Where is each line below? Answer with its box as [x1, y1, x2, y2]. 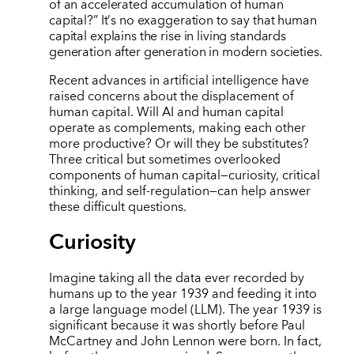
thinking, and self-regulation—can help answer [48, 180, 311, 203]
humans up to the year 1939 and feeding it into [48, 283, 317, 306]
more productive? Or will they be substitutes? [48, 133, 309, 156]
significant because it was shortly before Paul [48, 314, 305, 337]
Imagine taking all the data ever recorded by [48, 267, 304, 290]
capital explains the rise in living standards [48, 25, 286, 47]
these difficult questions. [48, 196, 186, 219]
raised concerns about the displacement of [48, 85, 294, 108]
